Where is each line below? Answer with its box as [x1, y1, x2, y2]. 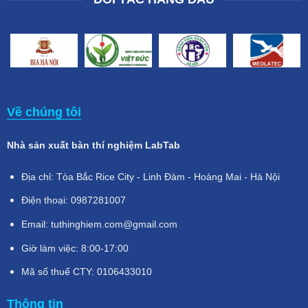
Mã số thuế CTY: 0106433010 [21, 266, 152, 278]
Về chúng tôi [6, 105, 81, 120]
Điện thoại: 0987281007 [21, 195, 126, 206]
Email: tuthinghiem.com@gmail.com [21, 219, 177, 230]
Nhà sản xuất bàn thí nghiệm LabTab [6, 140, 180, 151]
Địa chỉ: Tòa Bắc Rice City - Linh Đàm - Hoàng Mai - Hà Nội [21, 170, 280, 182]
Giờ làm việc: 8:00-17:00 [21, 242, 129, 254]
